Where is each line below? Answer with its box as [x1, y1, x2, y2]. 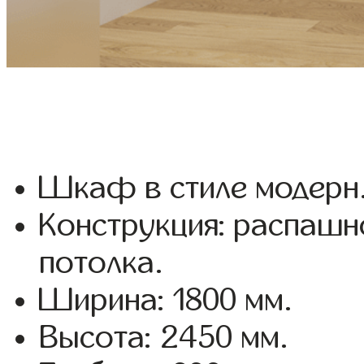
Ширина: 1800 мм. [39, 283, 293, 318]
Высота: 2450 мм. [39, 320, 289, 355]
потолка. [39, 245, 164, 280]
